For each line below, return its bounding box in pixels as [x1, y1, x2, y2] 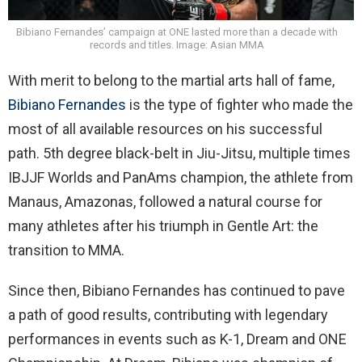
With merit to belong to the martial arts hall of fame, [8, 71, 335, 89]
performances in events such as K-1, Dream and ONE [8, 330, 347, 347]
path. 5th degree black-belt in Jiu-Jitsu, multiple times [8, 144, 351, 162]
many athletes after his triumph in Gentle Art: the [8, 217, 318, 234]
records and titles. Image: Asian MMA [90, 38, 264, 51]
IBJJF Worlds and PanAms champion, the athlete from [8, 168, 353, 186]
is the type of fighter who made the [126, 95, 353, 113]
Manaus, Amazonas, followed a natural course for [8, 192, 322, 210]
